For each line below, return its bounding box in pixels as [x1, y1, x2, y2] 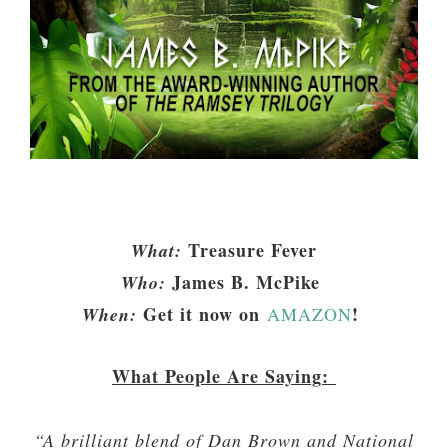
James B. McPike [172, 269, 327, 296]
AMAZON [267, 302, 352, 327]
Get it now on [143, 301, 267, 328]
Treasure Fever [188, 237, 317, 264]
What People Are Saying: [112, 363, 336, 390]
